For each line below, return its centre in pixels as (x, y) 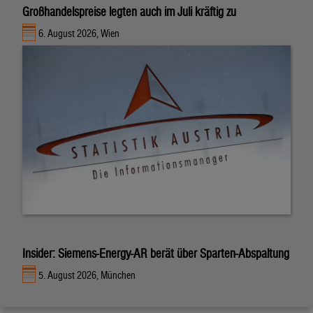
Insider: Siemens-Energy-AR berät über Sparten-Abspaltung (156, 253)
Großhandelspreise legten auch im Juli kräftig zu (129, 11)
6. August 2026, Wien (79, 34)
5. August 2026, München (87, 275)
